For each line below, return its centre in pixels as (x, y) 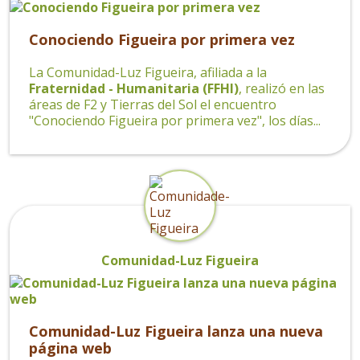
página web (70, 348)
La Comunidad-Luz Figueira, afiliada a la (148, 72)
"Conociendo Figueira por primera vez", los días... (175, 120)
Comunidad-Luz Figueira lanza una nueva (176, 331)
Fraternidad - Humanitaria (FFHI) (134, 88)
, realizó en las (282, 88)
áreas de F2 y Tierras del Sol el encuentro (153, 104)
